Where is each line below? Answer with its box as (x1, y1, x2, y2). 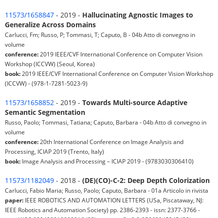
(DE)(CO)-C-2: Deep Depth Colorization (82, 176, 210, 185)
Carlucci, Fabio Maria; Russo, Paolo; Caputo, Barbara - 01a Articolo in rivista (5, 186, 208, 195)
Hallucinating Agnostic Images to (82, 10, 193, 20)
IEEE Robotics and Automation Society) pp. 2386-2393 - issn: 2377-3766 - (5, 206, 200, 214)
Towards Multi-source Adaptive (82, 98, 187, 108)
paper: (5, 196, 23, 204)
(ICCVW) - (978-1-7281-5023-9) (5, 79, 88, 88)
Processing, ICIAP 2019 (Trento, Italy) (5, 147, 104, 156)
